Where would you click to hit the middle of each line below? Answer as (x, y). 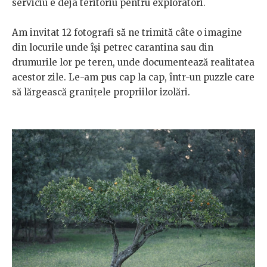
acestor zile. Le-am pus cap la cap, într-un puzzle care (133, 77)
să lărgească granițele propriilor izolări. (102, 92)
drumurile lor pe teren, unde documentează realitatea (133, 63)
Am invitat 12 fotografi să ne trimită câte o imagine (127, 33)
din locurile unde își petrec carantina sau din (113, 48)
